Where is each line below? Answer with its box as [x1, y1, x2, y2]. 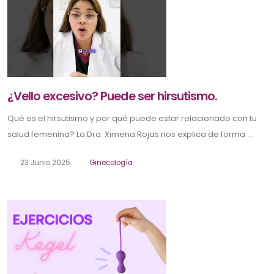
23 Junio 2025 [18, 158, 70, 168]
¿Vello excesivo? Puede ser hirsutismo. [7, 88, 217, 105]
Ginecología [89, 158, 133, 168]
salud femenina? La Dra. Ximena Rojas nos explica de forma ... [7, 128, 253, 141]
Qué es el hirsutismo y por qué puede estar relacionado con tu [7, 113, 257, 125]
